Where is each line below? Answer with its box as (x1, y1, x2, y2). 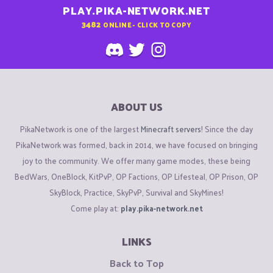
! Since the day (201, 121, 253, 136)
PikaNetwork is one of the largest (20, 121, 141, 136)
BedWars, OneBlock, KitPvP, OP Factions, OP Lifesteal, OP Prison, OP (15, 169, 258, 183)
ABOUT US (110, 97, 163, 116)
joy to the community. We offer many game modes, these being (23, 153, 250, 168)
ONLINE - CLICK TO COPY (103, 18, 192, 30)
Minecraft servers (141, 121, 201, 136)
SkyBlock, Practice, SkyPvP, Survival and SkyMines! (49, 185, 224, 199)
